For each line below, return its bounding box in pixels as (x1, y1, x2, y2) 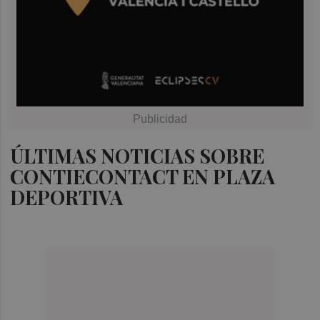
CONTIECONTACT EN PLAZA (10, 163, 276, 189)
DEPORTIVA (10, 184, 124, 210)
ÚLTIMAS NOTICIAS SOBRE (10, 142, 265, 169)
